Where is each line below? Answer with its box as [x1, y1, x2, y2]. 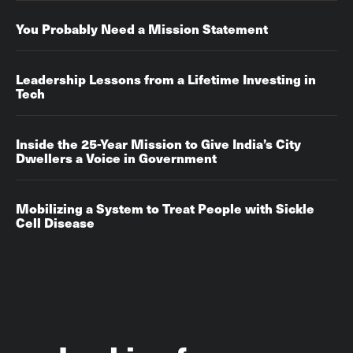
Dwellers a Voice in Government [16, 148, 217, 167]
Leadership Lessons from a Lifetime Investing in [16, 69, 316, 88]
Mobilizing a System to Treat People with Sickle [16, 199, 314, 217]
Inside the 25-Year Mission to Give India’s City [16, 134, 301, 153]
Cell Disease [16, 213, 95, 232]
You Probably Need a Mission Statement [16, 19, 268, 38]
